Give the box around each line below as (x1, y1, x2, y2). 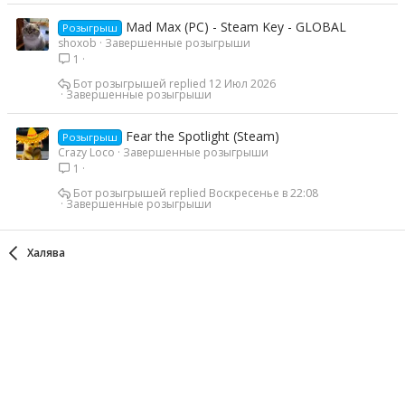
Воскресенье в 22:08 (209, 184, 319, 201)
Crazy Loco (58, 145, 115, 161)
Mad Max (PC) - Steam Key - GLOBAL (125, 18, 346, 36)
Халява (26, 245, 65, 261)
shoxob (58, 35, 97, 52)
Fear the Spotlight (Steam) (125, 127, 279, 146)
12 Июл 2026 (209, 75, 277, 91)
